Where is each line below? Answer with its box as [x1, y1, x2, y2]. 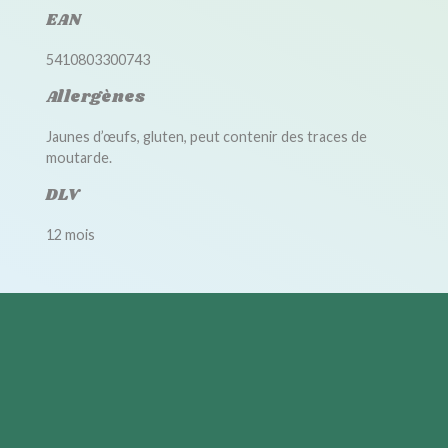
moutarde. [45, 149, 112, 166]
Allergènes [45, 86, 146, 109]
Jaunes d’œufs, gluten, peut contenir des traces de [45, 128, 367, 145]
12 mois [45, 226, 95, 243]
